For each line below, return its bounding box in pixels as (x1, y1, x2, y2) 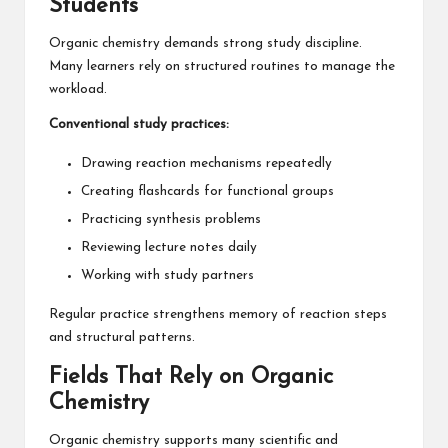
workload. (49, 82, 107, 96)
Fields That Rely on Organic (49, 366, 333, 390)
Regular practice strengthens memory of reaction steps (49, 308, 387, 322)
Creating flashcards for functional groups (81, 185, 334, 199)
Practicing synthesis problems (81, 213, 261, 227)
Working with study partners (81, 269, 254, 283)
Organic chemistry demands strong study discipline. (49, 36, 362, 50)
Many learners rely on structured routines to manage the (49, 59, 395, 73)
